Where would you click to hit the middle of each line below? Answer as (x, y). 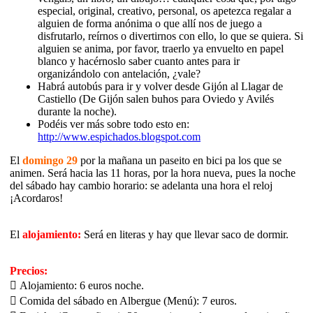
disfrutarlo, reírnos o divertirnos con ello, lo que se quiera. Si (170, 36)
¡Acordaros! (36, 198)
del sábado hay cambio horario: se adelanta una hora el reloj (141, 186)
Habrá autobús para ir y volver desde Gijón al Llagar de (160, 87)
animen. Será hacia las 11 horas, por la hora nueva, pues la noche (153, 173)
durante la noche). (77, 112)
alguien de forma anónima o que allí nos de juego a (150, 24)
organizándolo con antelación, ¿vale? (119, 74)
